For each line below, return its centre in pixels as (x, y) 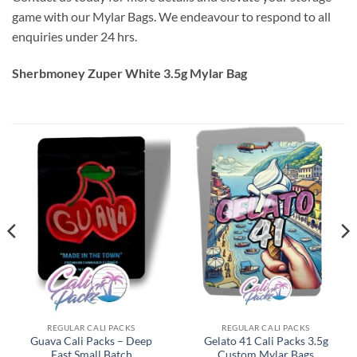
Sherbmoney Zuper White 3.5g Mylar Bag (129, 73)
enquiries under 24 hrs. (75, 37)
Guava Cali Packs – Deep (91, 341)
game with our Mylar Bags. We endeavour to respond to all (171, 17)
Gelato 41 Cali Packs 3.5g (266, 341)
